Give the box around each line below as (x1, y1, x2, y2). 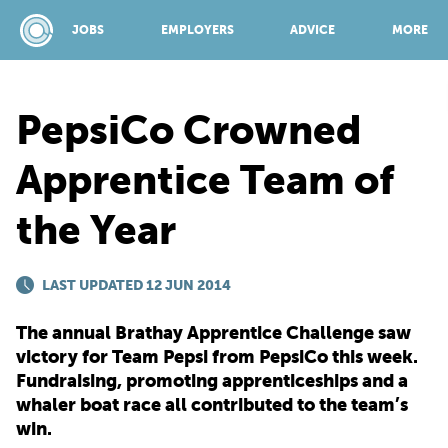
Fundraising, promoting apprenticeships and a (16, 370, 408, 391)
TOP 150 (170, 413, 235, 432)
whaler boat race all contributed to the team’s (16, 394, 408, 415)
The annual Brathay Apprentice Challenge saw (16, 322, 411, 343)
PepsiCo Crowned (16, 107, 361, 153)
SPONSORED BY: (184, 151, 264, 162)
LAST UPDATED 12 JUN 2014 (39, 277, 231, 293)
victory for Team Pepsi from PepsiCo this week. (16, 346, 418, 367)
